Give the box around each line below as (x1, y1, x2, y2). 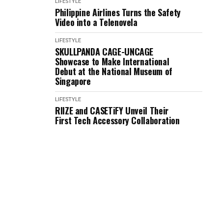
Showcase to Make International (55, 55, 169, 68)
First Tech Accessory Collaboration (55, 114, 180, 127)
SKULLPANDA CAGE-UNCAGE (55, 45, 154, 58)
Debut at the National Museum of (55, 65, 172, 78)
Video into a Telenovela (55, 16, 137, 28)
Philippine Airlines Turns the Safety (55, 6, 181, 19)
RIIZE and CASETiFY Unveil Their (55, 104, 168, 117)
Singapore (55, 75, 91, 87)
